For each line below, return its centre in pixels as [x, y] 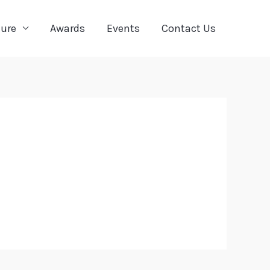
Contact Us [189, 28]
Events [123, 28]
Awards [67, 28]
